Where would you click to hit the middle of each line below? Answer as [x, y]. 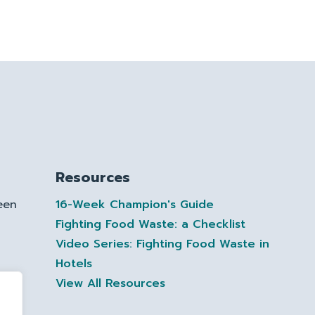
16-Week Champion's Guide [134, 205]
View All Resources [110, 283]
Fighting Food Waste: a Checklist [150, 224]
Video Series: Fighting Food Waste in [162, 244]
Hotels [73, 264]
